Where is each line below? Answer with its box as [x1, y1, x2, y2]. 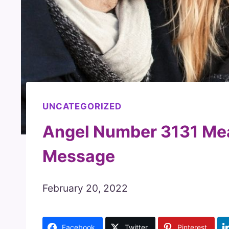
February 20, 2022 [42, 181, 128, 194]
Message [42, 146, 115, 166]
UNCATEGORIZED [42, 101, 122, 112]
